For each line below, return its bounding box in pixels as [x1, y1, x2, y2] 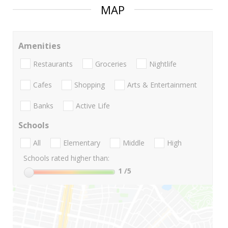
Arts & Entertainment [127, 79, 197, 90]
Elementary [63, 138, 100, 148]
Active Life [76, 101, 110, 111]
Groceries [95, 59, 127, 69]
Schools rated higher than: [23, 153, 109, 163]
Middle [123, 138, 145, 148]
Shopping [74, 79, 105, 90]
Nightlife [149, 59, 177, 69]
